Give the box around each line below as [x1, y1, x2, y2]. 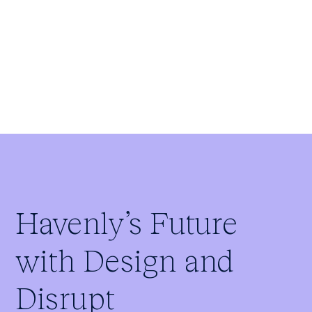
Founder [135, 42, 177, 56]
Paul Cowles [118, 21, 194, 39]
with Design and [15, 241, 234, 279]
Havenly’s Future [15, 203, 238, 242]
